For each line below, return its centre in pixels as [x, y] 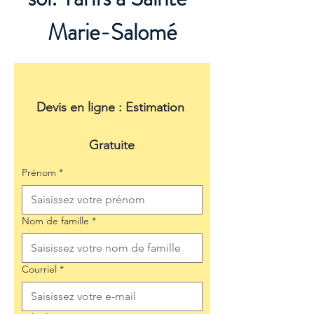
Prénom [39, 172]
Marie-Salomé [112, 32]
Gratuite [112, 145]
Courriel [39, 269]
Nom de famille [55, 221]
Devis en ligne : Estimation [110, 107]
